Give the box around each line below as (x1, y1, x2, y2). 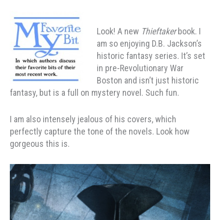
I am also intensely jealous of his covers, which (10, 113, 176, 124)
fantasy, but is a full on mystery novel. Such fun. (10, 87, 179, 98)
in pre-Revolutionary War (97, 62, 184, 73)
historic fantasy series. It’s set (97, 50, 205, 61)
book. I (178, 26, 201, 36)
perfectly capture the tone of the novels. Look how (10, 126, 190, 137)
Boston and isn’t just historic (97, 75, 199, 85)
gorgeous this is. (10, 138, 70, 149)
